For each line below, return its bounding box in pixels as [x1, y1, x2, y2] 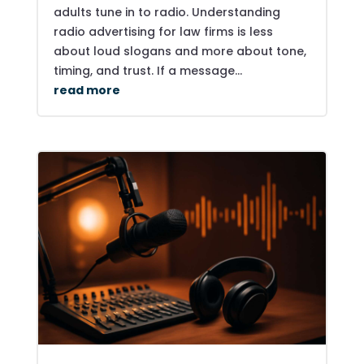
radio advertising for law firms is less [53, 24, 273, 41]
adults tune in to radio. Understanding [53, 4, 280, 21]
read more [53, 82, 120, 99]
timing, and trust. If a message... [53, 63, 242, 80]
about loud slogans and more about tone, [53, 43, 306, 60]
